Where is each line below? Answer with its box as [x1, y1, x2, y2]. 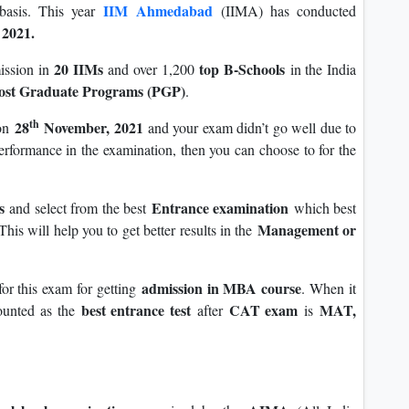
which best [293, 198, 356, 218]
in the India [285, 59, 357, 79]
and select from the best [9, 198, 152, 218]
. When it [301, 278, 357, 299]
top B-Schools [199, 58, 286, 80]
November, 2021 [38, 117, 149, 139]
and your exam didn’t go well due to [148, 118, 357, 138]
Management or [257, 219, 357, 241]
